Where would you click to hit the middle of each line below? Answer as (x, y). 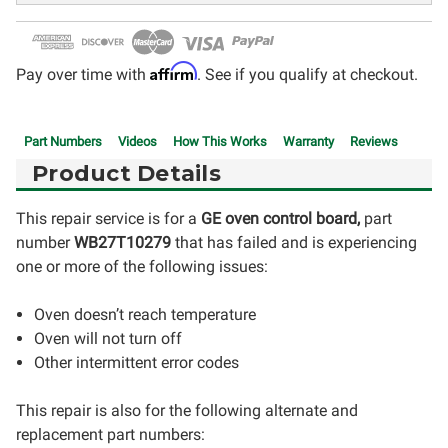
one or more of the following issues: (142, 266)
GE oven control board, (280, 218)
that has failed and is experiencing (296, 242)
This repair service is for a (106, 218)
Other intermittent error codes (137, 362)
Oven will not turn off (108, 338)
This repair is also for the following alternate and (187, 410)
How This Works (220, 141)
